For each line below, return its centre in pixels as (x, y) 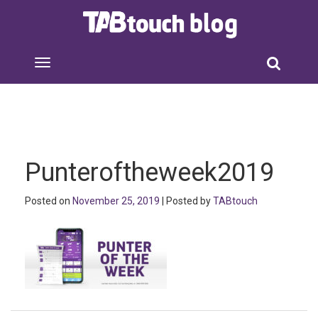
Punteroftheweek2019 (149, 172)
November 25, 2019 (116, 201)
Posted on (49, 201)
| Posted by (186, 201)
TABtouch (235, 201)
